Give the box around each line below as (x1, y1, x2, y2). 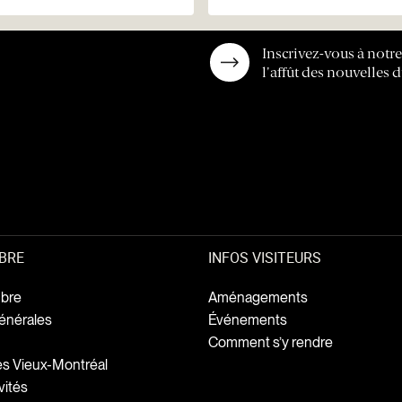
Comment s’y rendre (207, 334, 333, 352)
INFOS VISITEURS (207, 248, 321, 268)
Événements (207, 311, 287, 329)
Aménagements (207, 289, 308, 307)
